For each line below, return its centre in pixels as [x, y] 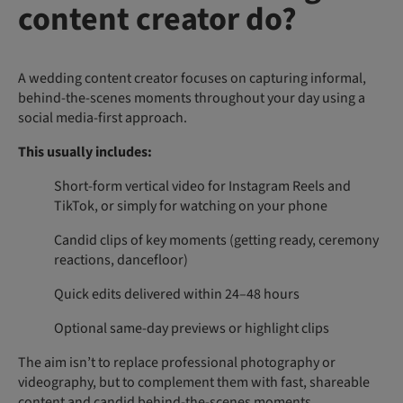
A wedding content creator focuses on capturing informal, [192, 78]
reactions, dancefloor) [121, 260]
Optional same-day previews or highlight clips [192, 328]
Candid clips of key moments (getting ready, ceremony [216, 240]
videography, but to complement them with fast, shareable [194, 382]
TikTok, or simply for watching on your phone [191, 206]
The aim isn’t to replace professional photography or [177, 362]
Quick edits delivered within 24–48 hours [177, 294]
